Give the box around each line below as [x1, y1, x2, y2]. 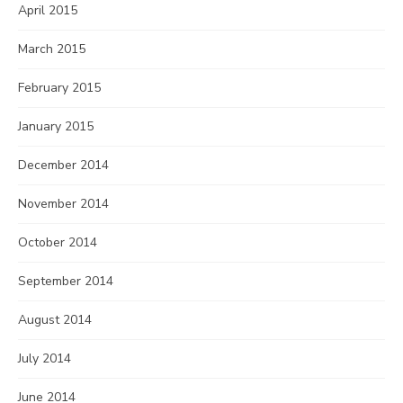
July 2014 [18, 350, 71, 367]
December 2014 [18, 157, 109, 174]
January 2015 [18, 118, 94, 135]
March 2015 [18, 40, 85, 58]
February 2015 [18, 79, 101, 96]
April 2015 [18, 2, 77, 19]
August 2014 [18, 311, 92, 328]
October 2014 [18, 234, 97, 251]
